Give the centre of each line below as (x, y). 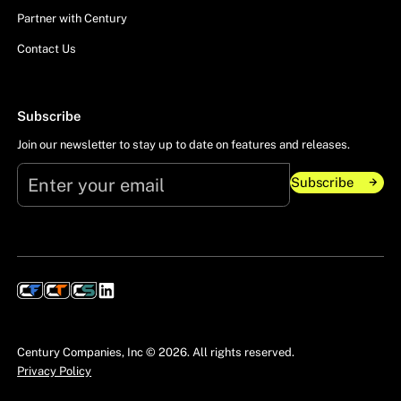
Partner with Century (73, 18)
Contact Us (47, 48)
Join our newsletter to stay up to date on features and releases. (184, 145)
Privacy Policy (55, 371)
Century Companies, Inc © (88, 352)
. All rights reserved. (241, 352)
